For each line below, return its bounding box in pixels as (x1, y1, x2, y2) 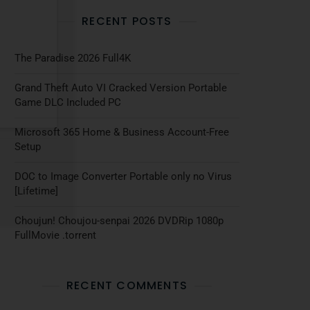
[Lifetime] (15, 185, 58, 197)
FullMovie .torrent (15, 229, 96, 241)
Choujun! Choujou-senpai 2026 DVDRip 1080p (15, 215, 224, 227)
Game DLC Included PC (15, 96, 121, 109)
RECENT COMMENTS (66, 277, 188, 293)
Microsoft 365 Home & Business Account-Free (15, 126, 229, 138)
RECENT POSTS (82, 13, 172, 29)
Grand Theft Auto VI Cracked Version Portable (15, 82, 227, 94)
